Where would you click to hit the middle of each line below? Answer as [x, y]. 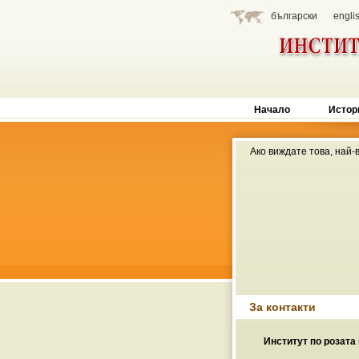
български [294, 16]
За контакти [282, 307]
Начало [272, 110]
